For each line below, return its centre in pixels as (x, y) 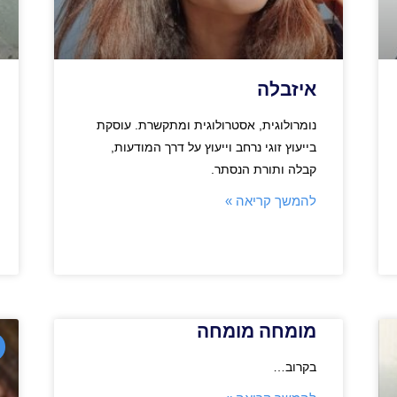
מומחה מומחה (257, 331)
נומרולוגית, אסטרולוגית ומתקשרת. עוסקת (207, 125)
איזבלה (287, 89)
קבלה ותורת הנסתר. (262, 169)
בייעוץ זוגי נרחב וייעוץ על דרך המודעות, (214, 147)
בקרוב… (295, 366)
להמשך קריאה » (271, 200)
